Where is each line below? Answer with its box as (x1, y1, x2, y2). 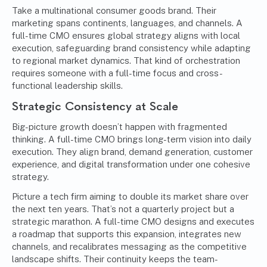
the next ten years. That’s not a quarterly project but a (12, 204, 234, 215)
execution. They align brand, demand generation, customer (12, 147, 253, 157)
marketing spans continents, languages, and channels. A (12, 18, 243, 29)
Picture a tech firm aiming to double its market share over (12, 191, 249, 202)
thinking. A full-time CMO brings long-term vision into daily (12, 134, 252, 145)
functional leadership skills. (12, 80, 123, 91)
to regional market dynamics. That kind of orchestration (12, 55, 240, 66)
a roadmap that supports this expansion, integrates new (12, 229, 241, 240)
